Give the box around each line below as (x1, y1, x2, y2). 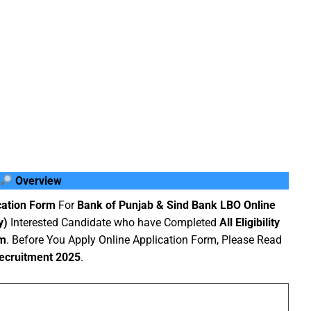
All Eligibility (219, 215, 280, 229)
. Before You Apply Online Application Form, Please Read (6, 233, 282, 246)
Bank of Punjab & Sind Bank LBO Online (77, 198, 276, 212)
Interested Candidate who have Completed (8, 215, 219, 229)
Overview (12, 174, 62, 187)
